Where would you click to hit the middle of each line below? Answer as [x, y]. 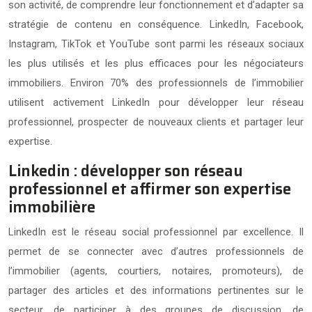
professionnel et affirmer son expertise [150, 189]
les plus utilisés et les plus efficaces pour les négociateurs [156, 63]
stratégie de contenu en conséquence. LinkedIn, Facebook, [156, 24]
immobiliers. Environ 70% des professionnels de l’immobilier [156, 83]
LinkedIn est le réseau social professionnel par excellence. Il [156, 232]
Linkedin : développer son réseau [126, 171]
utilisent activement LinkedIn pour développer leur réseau [156, 102]
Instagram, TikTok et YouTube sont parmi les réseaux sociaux [156, 44]
